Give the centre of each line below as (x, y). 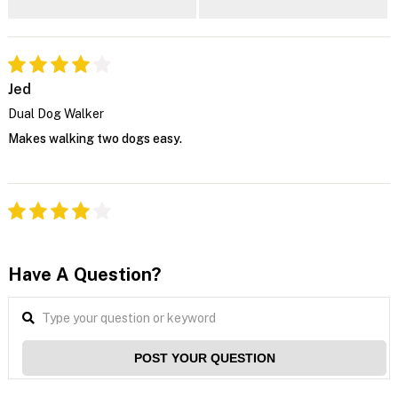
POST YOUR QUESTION (204, 358)
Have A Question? (84, 274)
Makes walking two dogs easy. (95, 138)
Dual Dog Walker (56, 113)
